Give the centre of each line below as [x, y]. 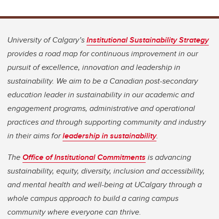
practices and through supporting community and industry [107, 122]
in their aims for [35, 136]
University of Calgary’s [47, 40]
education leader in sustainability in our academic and [101, 95]
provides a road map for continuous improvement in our [103, 54]
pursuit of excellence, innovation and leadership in [94, 67]
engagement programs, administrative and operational [101, 109]
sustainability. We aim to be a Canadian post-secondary [103, 81]
